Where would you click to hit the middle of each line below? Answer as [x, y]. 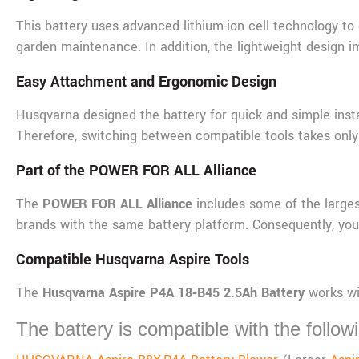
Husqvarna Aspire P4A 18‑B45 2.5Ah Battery [173, 292]
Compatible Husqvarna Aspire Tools [133, 259]
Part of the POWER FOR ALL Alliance [136, 170]
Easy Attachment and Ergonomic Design [146, 81]
